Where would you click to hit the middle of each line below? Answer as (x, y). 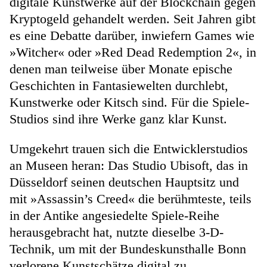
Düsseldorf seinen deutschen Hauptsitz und (124, 182)
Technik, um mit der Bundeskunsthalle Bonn (128, 249)
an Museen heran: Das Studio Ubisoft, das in (129, 165)
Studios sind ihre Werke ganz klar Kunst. (118, 119)
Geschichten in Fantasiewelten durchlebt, (119, 85)
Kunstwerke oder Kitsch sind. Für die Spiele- (129, 102)
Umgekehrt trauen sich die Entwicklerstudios (129, 148)
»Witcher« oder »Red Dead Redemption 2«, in (133, 52)
